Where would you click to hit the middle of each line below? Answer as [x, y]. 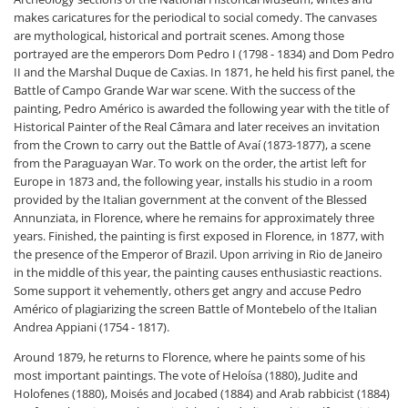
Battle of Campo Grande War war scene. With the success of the [184, 90]
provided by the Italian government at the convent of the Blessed [190, 199]
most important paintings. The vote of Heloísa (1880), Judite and [186, 375]
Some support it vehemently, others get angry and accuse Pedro [188, 291]
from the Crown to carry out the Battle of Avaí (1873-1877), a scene [192, 145]
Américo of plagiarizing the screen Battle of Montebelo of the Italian [195, 309]
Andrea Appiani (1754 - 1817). [92, 327]
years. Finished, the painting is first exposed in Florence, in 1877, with [199, 236]
